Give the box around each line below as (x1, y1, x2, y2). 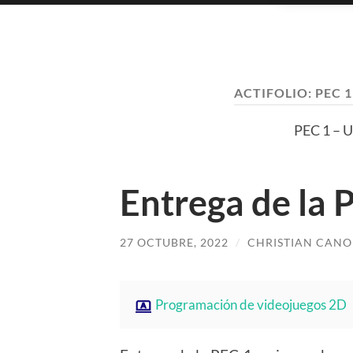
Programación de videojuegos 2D (155, 296, 347, 314)
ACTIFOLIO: (233, 85, 315, 100)
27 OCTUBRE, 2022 (120, 235, 229, 249)
